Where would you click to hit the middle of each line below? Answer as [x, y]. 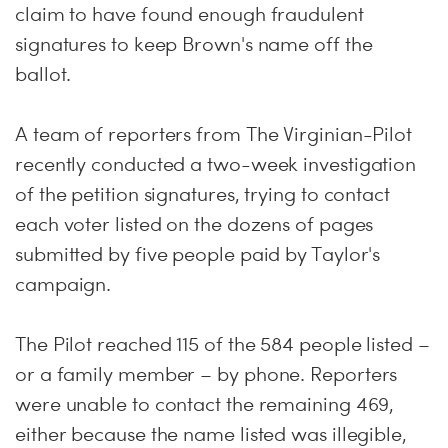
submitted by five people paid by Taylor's [198, 254]
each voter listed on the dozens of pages [194, 224]
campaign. [63, 284]
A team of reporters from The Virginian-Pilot [214, 134]
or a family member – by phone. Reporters [206, 374]
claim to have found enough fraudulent [189, 14]
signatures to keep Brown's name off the [194, 44]
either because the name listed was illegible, [211, 434]
